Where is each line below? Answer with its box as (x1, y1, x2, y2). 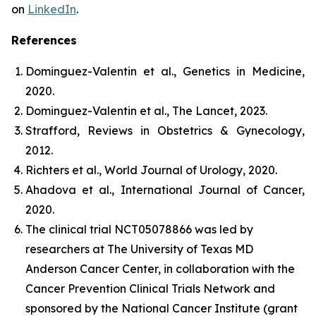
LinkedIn (28, 2, 76, 16)
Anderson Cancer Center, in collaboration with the (25, 262, 295, 276)
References (11, 33, 77, 47)
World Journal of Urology (104, 163, 243, 177)
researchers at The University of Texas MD (25, 242, 253, 256)
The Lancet (172, 104, 234, 118)
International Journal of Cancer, (120, 183, 305, 197)
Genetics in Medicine (183, 64, 302, 78)
